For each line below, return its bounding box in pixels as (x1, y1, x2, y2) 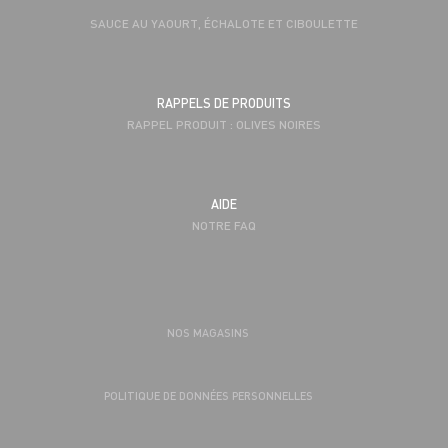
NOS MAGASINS (167, 324, 249, 340)
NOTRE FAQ (192, 217, 256, 234)
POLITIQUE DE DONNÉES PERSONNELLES (103, 388, 313, 404)
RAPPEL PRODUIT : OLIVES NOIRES (127, 115, 321, 132)
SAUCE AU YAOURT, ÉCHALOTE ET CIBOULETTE (90, 14, 358, 31)
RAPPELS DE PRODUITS (157, 94, 291, 111)
